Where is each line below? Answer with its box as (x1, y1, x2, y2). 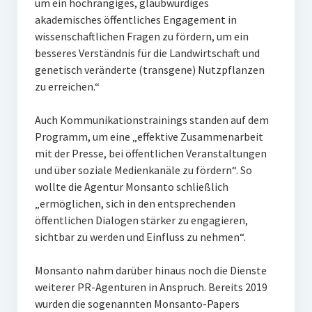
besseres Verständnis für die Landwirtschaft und (34, 46, 260, 60)
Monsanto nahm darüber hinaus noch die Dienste (34, 263, 267, 277)
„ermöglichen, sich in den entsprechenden (34, 196, 235, 210)
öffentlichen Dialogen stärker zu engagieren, (34, 213, 248, 227)
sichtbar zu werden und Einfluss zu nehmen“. (34, 230, 246, 244)
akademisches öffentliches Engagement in (34, 13, 237, 26)
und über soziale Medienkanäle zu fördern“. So (34, 163, 252, 177)
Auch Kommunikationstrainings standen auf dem (34, 113, 269, 127)
